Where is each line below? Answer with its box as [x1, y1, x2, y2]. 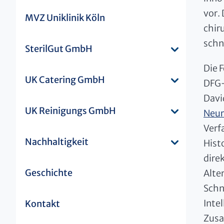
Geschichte [25, 166, 72, 178]
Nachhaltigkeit [25, 135, 88, 147]
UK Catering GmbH [25, 73, 105, 85]
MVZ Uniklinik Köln [25, 11, 105, 23]
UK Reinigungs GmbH [25, 104, 116, 116]
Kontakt [25, 197, 60, 209]
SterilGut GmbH [25, 42, 92, 54]
